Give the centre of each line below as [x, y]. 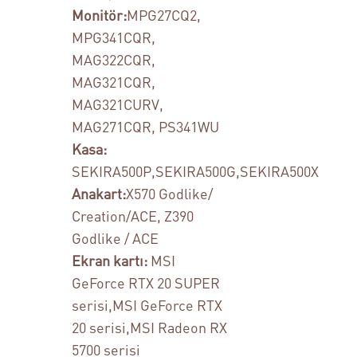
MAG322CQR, [114, 60]
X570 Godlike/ [169, 194]
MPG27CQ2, [164, 15]
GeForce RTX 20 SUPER [146, 283]
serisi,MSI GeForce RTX [147, 305]
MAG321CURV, [118, 104]
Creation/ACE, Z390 [133, 216]
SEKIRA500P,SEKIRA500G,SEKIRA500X [195, 171]
